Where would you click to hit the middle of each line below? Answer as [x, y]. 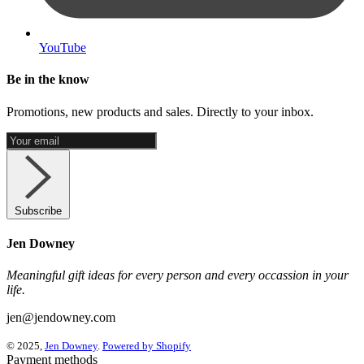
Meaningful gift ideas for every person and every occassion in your [178, 275]
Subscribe [38, 210]
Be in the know [48, 80]
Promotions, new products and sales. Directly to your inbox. [160, 111]
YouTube [63, 47]
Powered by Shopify [147, 346]
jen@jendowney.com [61, 318]
